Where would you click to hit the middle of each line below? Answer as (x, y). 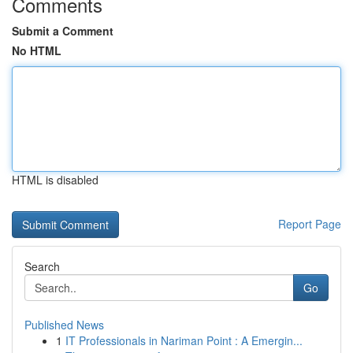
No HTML (37, 50)
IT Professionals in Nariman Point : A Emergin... (184, 340)
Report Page (310, 224)
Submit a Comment (63, 31)
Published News (64, 325)
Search (42, 266)
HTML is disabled (55, 180)
